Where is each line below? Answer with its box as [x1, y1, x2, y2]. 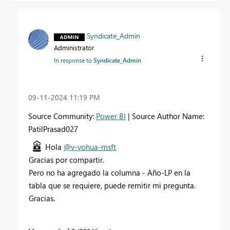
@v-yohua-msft [64, 141, 116, 152]
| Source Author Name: [126, 110, 204, 121]
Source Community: [28, 110, 96, 121]
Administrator [54, 43, 94, 52]
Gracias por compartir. [29, 154, 104, 165]
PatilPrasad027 [28, 123, 78, 134]
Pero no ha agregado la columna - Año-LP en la [29, 167, 190, 178]
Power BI [96, 110, 126, 121]
